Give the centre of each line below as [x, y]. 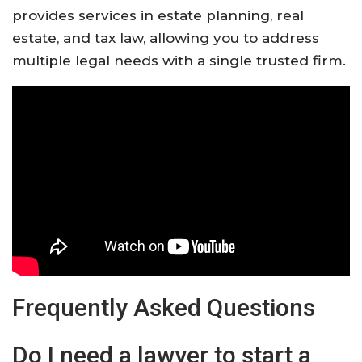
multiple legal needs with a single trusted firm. [179, 60]
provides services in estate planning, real [158, 15]
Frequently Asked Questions [164, 307]
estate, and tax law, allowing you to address [166, 38]
